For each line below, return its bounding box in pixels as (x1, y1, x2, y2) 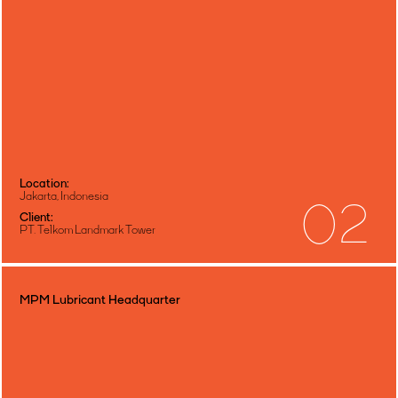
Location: (20, 176, 69, 193)
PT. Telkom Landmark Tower (20, 222, 155, 239)
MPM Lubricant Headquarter (20, 291, 180, 309)
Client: (20, 210, 53, 227)
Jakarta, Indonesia (20, 188, 108, 205)
